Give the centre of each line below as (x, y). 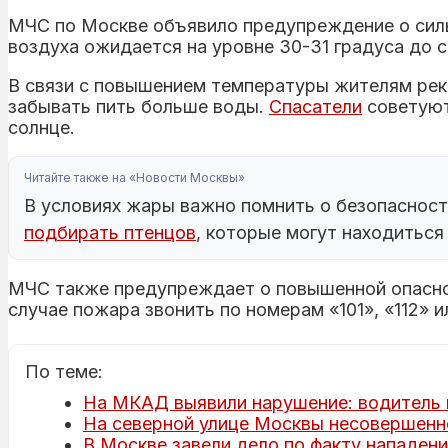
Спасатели (315, 106)
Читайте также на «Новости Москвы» (134, 177)
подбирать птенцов (110, 232)
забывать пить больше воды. (138, 106)
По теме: (64, 371)
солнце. (41, 127)
